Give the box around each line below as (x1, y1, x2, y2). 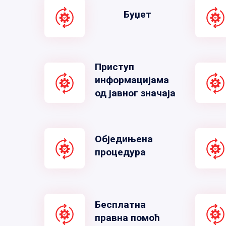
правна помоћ (94, 211, 160, 223)
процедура (94, 146, 146, 158)
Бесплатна (94, 198, 146, 210)
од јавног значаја (94, 87, 176, 99)
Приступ (94, 61, 134, 73)
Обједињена (94, 133, 153, 145)
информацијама (94, 74, 169, 86)
